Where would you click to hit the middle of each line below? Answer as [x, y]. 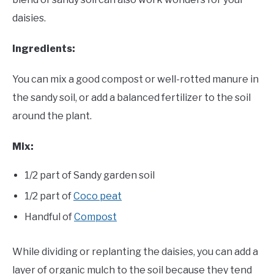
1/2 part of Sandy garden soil [90, 175]
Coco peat [98, 196]
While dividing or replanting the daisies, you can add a [135, 251]
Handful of [49, 217]
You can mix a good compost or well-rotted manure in [135, 79]
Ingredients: [46, 48]
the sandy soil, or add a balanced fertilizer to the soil [131, 97]
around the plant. [52, 116]
